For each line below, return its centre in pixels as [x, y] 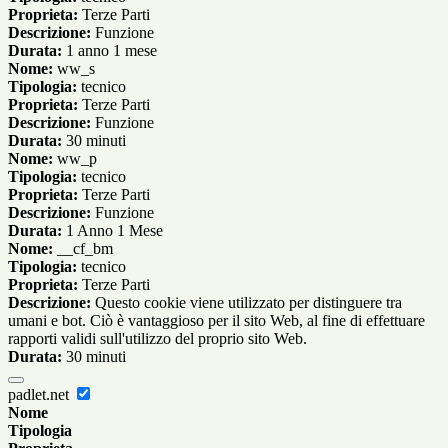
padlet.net [40, 395]
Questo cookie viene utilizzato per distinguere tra [246, 303]
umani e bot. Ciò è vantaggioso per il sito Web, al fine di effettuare [216, 321]
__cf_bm [83, 249]
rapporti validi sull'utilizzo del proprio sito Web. [157, 339]
